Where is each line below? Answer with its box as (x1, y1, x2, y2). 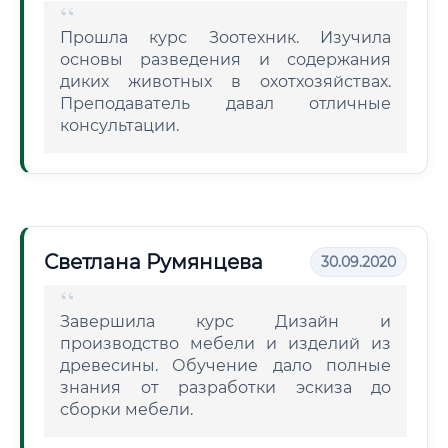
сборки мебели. (60, 400, 193, 419)
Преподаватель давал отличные (60, 94, 391, 113)
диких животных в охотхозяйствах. (60, 72, 391, 91)
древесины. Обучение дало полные (60, 356, 391, 375)
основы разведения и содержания (60, 50, 391, 69)
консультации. (60, 116, 179, 135)
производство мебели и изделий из (60, 334, 391, 353)
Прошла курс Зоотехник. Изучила (60, 28, 391, 47)
